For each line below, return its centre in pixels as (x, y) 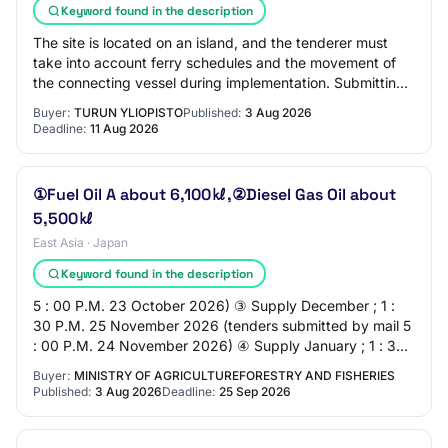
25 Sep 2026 (255, 391)
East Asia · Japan (80, 242)
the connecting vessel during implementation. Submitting (219, 82)
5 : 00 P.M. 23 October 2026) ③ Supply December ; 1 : (214, 305)
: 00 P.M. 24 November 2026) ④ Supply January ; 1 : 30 (219, 345)
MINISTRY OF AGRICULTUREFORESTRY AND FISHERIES (234, 375)
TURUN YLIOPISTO (128, 112)
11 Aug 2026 (124, 128)
